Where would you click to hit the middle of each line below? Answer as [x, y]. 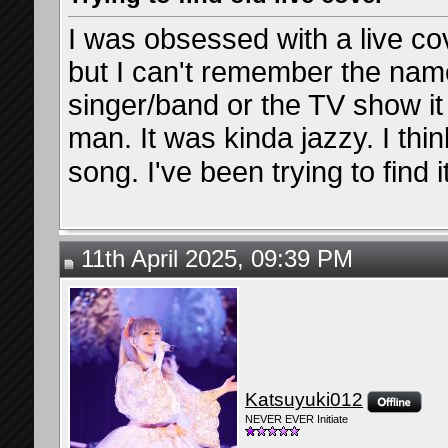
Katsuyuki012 [304, 399]
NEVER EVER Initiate [296, 419]
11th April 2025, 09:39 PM [213, 259]
